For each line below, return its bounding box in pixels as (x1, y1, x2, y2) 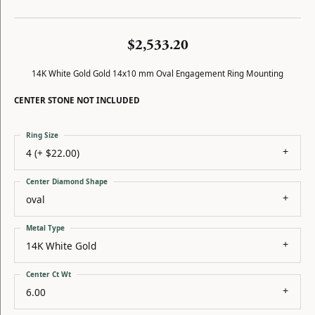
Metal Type (26, 223, 65, 233)
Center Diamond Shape (26, 176, 108, 186)
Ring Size (26, 130, 58, 140)
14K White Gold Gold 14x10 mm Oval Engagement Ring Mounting (32, 68, 283, 79)
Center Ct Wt (26, 269, 71, 279)
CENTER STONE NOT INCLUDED (14, 95, 140, 105)
